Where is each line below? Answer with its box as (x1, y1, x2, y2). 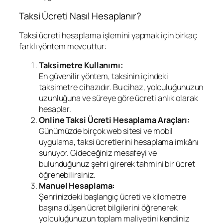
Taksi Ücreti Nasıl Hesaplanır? (19, 9, 141, 22)
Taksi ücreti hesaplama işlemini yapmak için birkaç (19, 30, 197, 41)
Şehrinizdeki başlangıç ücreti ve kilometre (39, 191, 186, 203)
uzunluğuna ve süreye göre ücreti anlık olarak (39, 93, 198, 104)
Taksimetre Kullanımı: (39, 60, 123, 71)
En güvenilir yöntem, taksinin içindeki (39, 71, 169, 82)
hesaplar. (39, 104, 72, 115)
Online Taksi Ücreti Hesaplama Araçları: (39, 114, 191, 126)
